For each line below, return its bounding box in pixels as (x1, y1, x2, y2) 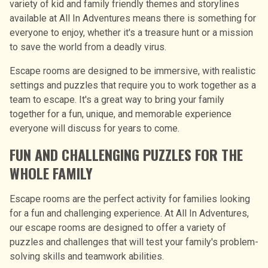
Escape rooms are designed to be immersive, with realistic (10, 65, 255, 77)
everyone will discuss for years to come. (10, 122, 179, 134)
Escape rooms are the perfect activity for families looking (10, 193, 250, 205)
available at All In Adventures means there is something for (10, 12, 256, 24)
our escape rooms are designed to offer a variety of (10, 221, 226, 233)
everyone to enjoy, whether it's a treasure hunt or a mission (10, 26, 253, 38)
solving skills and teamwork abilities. (10, 250, 164, 262)
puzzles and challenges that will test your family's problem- (10, 236, 258, 248)
